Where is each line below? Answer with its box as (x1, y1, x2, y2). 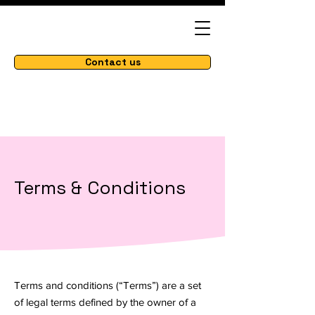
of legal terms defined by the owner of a (14, 296, 196, 308)
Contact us (84, 56, 141, 68)
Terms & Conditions (14, 176, 186, 200)
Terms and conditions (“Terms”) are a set (14, 279, 201, 291)
